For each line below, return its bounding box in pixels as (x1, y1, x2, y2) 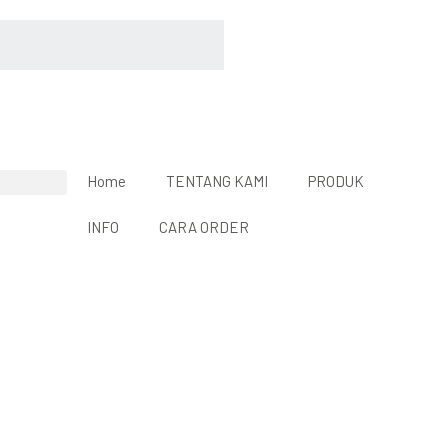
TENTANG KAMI (166, 172, 269, 190)
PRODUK (308, 172, 365, 190)
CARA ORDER (159, 218, 250, 236)
